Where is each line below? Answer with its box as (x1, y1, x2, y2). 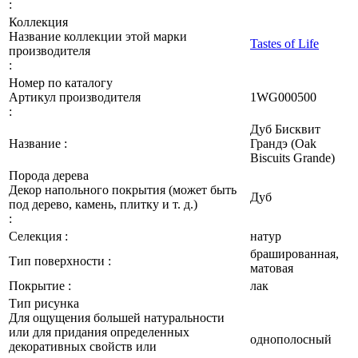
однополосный (250, 332, 332, 346)
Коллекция (9, 14, 71, 29)
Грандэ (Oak (250, 136, 316, 150)
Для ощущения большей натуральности (9, 310, 225, 324)
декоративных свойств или (9, 339, 157, 353)
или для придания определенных (9, 324, 189, 339)
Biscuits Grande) (250, 150, 335, 165)
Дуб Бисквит (250, 121, 320, 136)
